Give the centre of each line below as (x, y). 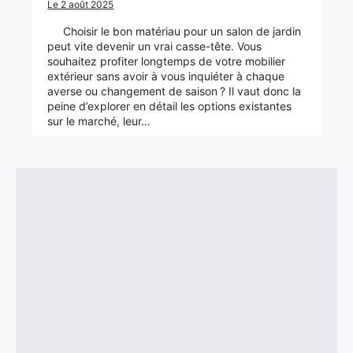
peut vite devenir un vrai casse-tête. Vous (155, 46)
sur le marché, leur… (99, 121)
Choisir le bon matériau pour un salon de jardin (182, 31)
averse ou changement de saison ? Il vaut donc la (175, 91)
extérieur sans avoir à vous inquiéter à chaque (166, 76)
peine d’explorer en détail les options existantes (170, 106)
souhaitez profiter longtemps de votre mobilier (167, 61)
